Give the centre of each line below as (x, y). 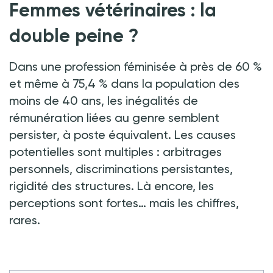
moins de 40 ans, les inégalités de (104, 100)
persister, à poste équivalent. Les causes (122, 134)
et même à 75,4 (52, 83)
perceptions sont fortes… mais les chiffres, (124, 203)
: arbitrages (189, 151)
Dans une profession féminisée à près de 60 (129, 66)
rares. (25, 220)
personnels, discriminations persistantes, (121, 168)
